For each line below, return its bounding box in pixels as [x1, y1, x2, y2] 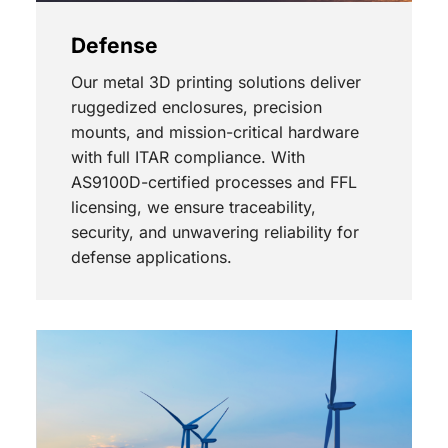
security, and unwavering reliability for [70, 222, 359, 243]
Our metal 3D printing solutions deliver [70, 72, 361, 93]
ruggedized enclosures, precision [70, 97, 322, 118]
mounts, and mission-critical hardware [70, 122, 359, 143]
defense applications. [70, 247, 232, 268]
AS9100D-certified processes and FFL [70, 172, 357, 193]
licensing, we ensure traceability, [70, 197, 316, 218]
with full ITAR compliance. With [70, 147, 305, 168]
